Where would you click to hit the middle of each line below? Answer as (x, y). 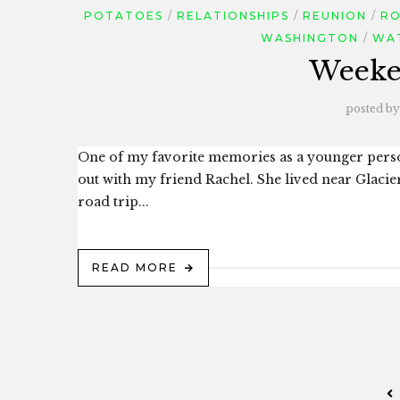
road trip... (113, 202)
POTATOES (123, 16)
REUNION (334, 16)
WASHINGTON (309, 38)
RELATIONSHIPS (233, 16)
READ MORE (135, 267)
